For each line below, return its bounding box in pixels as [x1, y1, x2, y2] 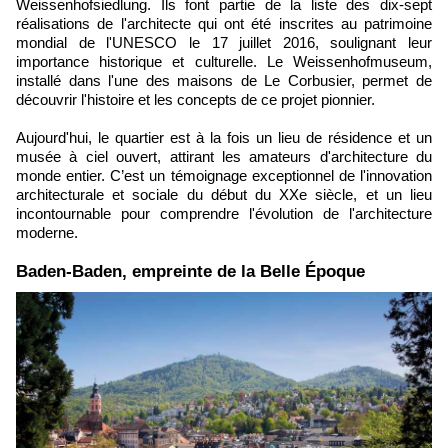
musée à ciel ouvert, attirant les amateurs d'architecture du [16, 148, 432, 166]
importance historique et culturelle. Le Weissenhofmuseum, [16, 53, 432, 71]
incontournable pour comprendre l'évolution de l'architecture [16, 205, 432, 223]
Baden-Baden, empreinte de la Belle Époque [16, 262, 365, 282]
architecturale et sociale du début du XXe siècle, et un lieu [16, 186, 432, 204]
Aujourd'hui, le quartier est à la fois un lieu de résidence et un [16, 129, 432, 147]
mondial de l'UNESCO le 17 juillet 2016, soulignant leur [16, 34, 432, 52]
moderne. [16, 224, 78, 242]
